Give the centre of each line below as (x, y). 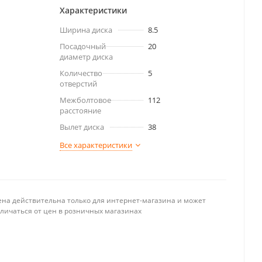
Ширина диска (86, 30)
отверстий (78, 84)
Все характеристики (96, 145)
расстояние (80, 111)
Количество (81, 73)
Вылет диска (82, 127)
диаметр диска (86, 57)
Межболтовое (85, 100)
